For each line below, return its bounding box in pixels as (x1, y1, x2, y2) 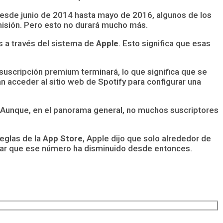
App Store (43, 133, 83, 143)
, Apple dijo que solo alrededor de (83, 133, 211, 143)
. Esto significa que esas (118, 38, 211, 48)
